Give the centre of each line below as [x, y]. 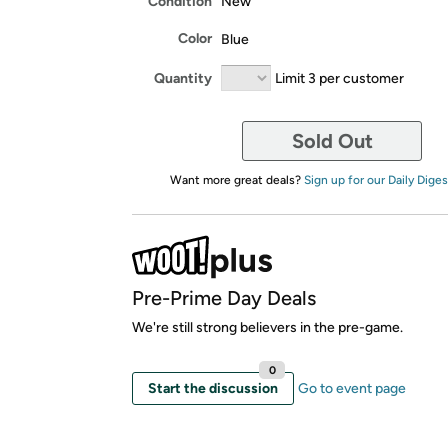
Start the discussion [213, 388]
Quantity [183, 78]
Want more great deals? [236, 180]
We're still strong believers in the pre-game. [267, 327]
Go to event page [352, 388]
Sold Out [332, 141]
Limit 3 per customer [339, 78]
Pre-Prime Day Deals [224, 298]
